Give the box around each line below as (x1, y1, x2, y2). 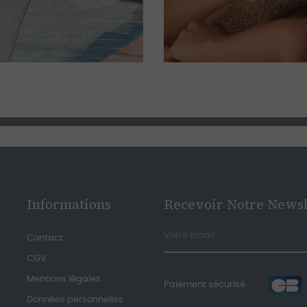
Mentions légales (27, 275, 101, 284)
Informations (27, 195, 111, 214)
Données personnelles (27, 295, 123, 305)
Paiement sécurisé (164, 280, 247, 290)
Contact (27, 234, 63, 243)
